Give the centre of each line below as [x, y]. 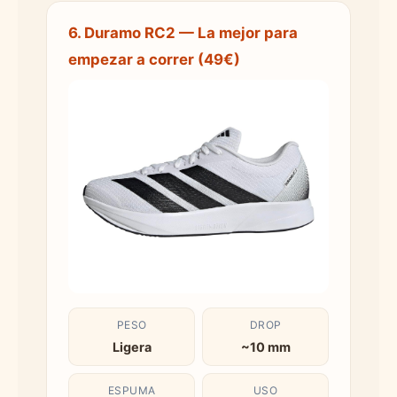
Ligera [132, 346]
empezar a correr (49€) [154, 59]
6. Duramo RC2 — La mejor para [183, 32]
